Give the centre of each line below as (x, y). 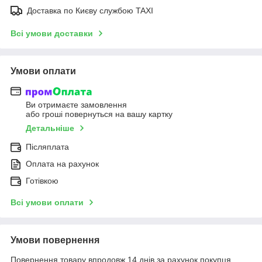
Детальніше (50, 128)
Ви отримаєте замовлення (76, 105)
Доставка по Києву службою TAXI (90, 10)
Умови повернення (55, 240)
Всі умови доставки (52, 33)
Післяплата (47, 147)
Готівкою (42, 181)
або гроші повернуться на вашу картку (99, 114)
